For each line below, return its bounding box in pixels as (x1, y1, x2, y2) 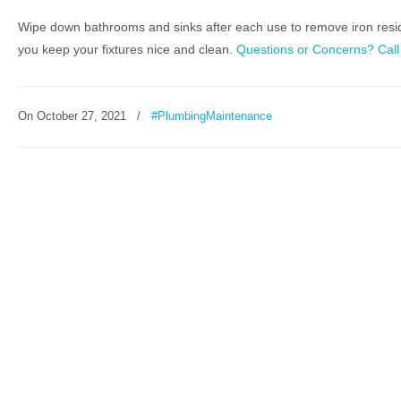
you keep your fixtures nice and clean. (18, 42, 236, 56)
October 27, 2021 (37, 109, 126, 123)
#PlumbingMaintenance (151, 109, 272, 123)
